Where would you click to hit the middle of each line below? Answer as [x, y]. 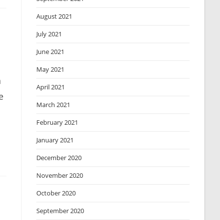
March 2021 [54, 105]
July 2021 [49, 34]
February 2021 [57, 122]
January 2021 [55, 140]
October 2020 [56, 193]
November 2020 [60, 175]
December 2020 [59, 158]
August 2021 [55, 16]
